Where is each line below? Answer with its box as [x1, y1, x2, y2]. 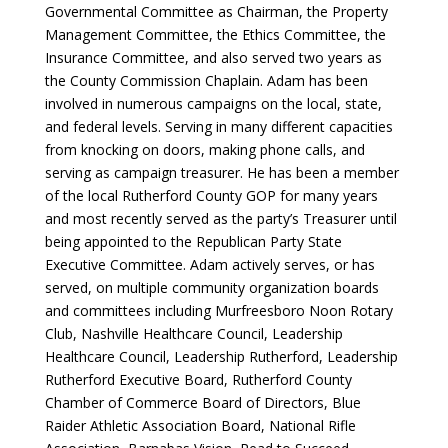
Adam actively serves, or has [189, 255, 375, 274]
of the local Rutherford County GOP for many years [44, 186, 378, 205]
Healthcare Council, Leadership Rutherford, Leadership [44, 347, 398, 366]
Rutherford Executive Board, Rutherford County [44, 370, 352, 389]
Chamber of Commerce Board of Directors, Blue [44, 393, 361, 412]
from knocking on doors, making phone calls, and [44, 140, 365, 159]
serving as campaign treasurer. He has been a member [44, 163, 399, 182]
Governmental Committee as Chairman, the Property [44, 2, 388, 21]
